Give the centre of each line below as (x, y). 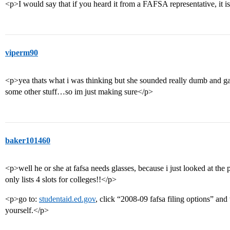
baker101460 (28, 140)
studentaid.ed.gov (67, 199)
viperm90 (22, 53)
